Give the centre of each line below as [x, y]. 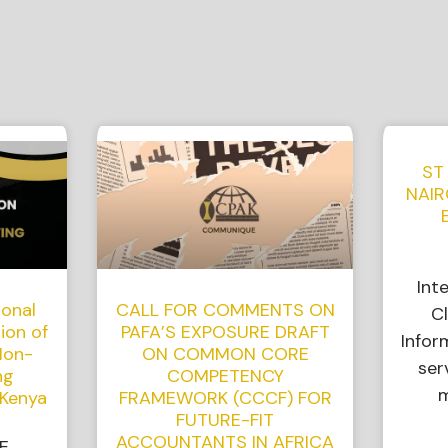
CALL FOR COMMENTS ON [225, 310]
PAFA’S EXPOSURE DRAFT [225, 332]
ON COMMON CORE [225, 354]
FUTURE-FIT [225, 420]
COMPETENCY [225, 376]
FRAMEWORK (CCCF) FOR [225, 398]
